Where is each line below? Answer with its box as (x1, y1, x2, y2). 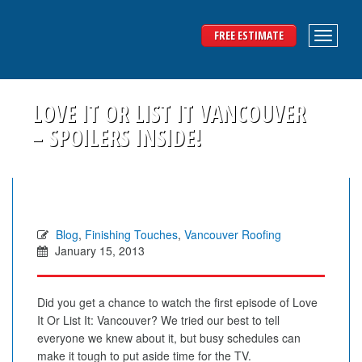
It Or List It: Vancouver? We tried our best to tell (37, 312, 280, 328)
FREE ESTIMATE (213, 27, 284, 43)
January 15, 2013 (52, 242, 145, 259)
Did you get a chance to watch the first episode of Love (37, 294, 318, 310)
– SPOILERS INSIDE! (32, 122, 202, 153)
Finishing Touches (85, 226, 178, 242)
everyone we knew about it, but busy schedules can (37, 330, 301, 346)
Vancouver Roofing (184, 226, 281, 242)
